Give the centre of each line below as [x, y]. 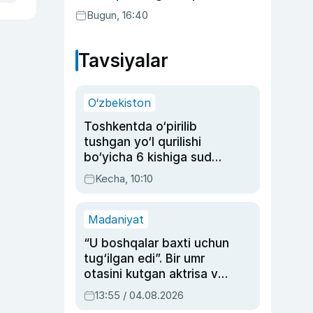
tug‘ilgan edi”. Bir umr [144, 259]
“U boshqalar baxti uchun [156, 243]
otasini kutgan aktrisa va [154, 274]
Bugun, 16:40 [117, 15]
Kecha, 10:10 [124, 179]
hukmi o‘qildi [119, 173]
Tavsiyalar [123, 60]
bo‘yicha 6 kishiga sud [148, 157]
